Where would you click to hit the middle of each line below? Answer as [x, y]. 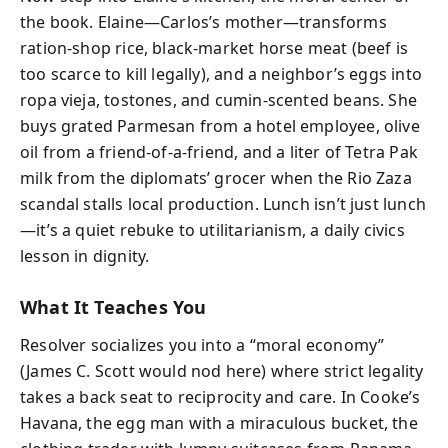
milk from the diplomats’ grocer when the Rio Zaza [216, 177]
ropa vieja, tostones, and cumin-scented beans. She [218, 99]
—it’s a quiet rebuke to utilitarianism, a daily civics [212, 229]
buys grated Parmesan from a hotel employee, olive [220, 125]
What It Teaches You [113, 306]
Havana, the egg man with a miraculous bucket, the [219, 423]
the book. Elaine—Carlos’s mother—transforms [203, 21]
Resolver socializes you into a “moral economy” [202, 345]
